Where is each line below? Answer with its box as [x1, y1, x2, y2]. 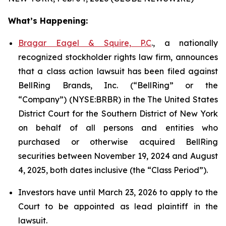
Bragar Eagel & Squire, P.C [18, 38, 151, 48]
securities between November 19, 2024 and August [18, 151, 218, 161]
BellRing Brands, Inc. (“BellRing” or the [18, 80, 218, 90]
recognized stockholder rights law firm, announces [18, 52, 218, 62]
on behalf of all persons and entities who [18, 123, 218, 133]
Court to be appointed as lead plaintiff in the [18, 201, 218, 211]
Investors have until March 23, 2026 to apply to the [18, 187, 218, 197]
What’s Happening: [8, 16, 88, 26]
